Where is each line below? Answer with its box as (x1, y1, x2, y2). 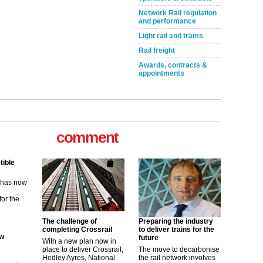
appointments (139, 69, 184, 77)
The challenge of (42, 217, 97, 225)
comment (56, 129, 119, 146)
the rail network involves (139, 254, 215, 262)
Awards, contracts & (139, 61, 207, 69)
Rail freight (139, 46, 175, 55)
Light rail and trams (139, 32, 203, 40)
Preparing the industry (139, 217, 213, 225)
